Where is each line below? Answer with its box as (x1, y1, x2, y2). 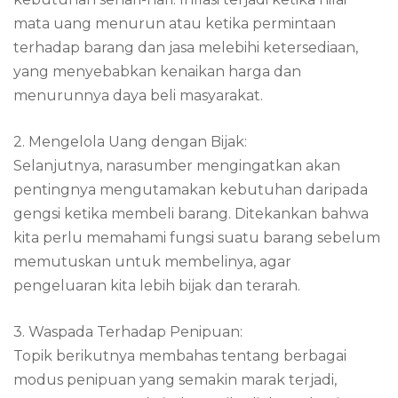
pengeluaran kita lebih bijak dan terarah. (13, 277, 300, 294)
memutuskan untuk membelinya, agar (13, 253, 291, 270)
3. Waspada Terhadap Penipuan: (13, 323, 243, 340)
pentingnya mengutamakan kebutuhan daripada (13, 181, 368, 198)
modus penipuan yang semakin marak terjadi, (13, 371, 337, 388)
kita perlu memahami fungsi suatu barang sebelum (13, 229, 380, 246)
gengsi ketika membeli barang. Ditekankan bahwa (13, 205, 369, 222)
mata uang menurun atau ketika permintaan (13, 15, 336, 32)
